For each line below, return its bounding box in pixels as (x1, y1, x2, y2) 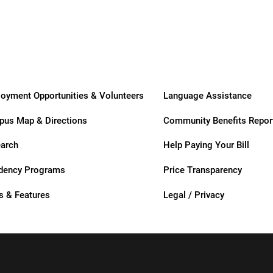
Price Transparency (163, 163, 243, 176)
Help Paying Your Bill (163, 138, 250, 151)
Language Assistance (163, 88, 252, 101)
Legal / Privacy (163, 188, 225, 200)
